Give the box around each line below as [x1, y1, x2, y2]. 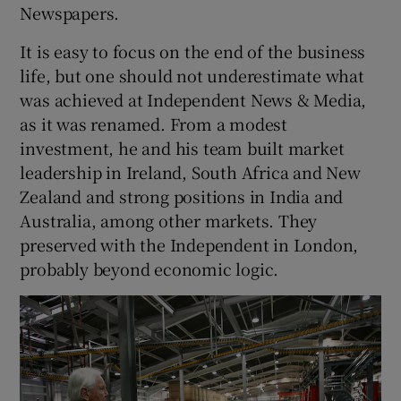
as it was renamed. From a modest [20, 111, 288, 135]
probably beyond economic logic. [20, 256, 279, 280]
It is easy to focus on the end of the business [20, 38, 366, 63]
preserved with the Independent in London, [20, 232, 359, 256]
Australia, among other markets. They [20, 208, 318, 232]
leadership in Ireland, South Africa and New [20, 159, 361, 183]
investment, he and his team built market [20, 135, 345, 159]
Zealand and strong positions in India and [20, 183, 344, 208]
